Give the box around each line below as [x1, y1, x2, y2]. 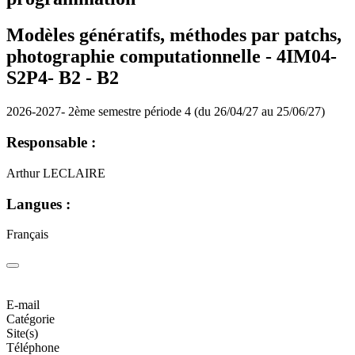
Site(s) [6, 326, 38, 340]
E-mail [6, 297, 40, 311]
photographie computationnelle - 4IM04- [6, 46, 337, 67]
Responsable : [6, 134, 96, 151]
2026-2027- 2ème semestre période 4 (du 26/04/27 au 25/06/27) [6, 105, 325, 119]
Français [6, 227, 48, 242]
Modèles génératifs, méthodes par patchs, [6, 25, 342, 46]
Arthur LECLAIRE [6, 166, 105, 180]
